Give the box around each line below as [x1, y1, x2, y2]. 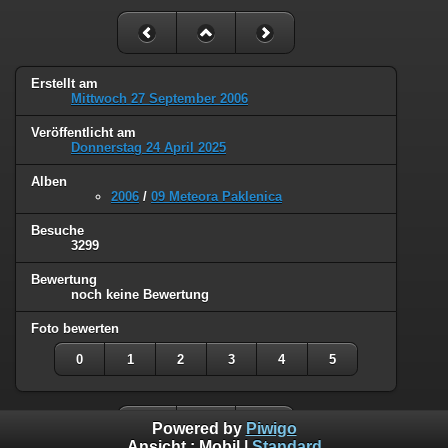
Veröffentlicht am [31, 125, 136, 141]
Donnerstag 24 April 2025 [71, 140, 226, 156]
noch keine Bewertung [71, 286, 209, 302]
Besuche [31, 223, 84, 239]
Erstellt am [31, 76, 98, 92]
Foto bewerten [31, 320, 119, 336]
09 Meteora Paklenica [151, 189, 282, 205]
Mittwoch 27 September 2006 [71, 91, 248, 107]
